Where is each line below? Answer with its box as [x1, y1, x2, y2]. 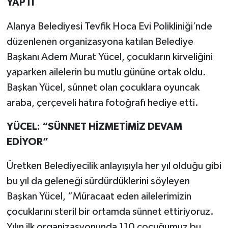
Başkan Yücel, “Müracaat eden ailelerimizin [6, 191, 191, 202]
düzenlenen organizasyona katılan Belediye [6, 36, 193, 47]
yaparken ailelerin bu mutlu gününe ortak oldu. [6, 67, 206, 77]
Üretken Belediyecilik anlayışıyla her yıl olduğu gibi [6, 160, 221, 171]
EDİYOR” [6, 136, 48, 147]
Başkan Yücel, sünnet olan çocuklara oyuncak [6, 82, 199, 93]
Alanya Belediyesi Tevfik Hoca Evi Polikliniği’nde [6, 21, 212, 32]
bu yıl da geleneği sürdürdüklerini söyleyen [6, 176, 190, 186]
